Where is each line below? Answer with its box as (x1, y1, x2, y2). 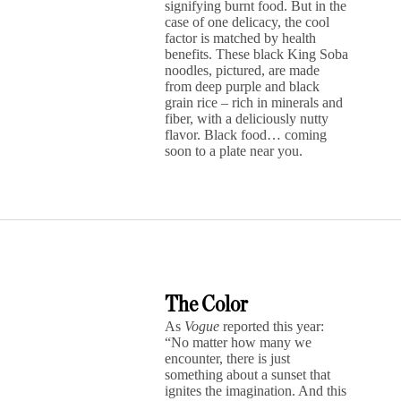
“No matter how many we (165, 335, 312, 350)
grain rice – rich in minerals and (165, 95, 344, 110)
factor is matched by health (165, 30, 317, 46)
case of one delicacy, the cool (165, 14, 330, 30)
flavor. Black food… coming (165, 127, 328, 142)
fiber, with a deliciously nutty (165, 111, 329, 126)
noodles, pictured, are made (165, 63, 320, 78)
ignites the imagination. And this (165, 383, 347, 398)
